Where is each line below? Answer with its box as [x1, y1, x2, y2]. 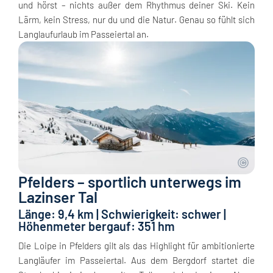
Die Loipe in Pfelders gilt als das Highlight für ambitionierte [18, 240, 255, 252]
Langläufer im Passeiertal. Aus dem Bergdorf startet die [18, 255, 255, 266]
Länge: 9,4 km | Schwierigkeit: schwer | [18, 207, 226, 222]
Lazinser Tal [18, 188, 97, 207]
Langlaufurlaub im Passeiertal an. [18, 29, 149, 40]
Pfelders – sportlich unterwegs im [18, 172, 241, 191]
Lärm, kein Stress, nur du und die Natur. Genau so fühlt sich [18, 14, 255, 25]
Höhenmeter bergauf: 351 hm [18, 219, 175, 234]
